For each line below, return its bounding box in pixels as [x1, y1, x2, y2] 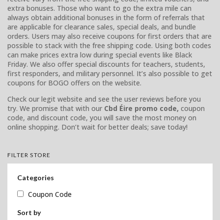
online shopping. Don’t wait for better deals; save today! [7, 122, 188, 132]
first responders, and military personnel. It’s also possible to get [7, 68, 212, 78]
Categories [17, 173, 54, 182]
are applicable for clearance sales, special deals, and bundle [7, 22, 196, 31]
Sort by [17, 208, 41, 217]
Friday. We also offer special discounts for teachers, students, [7, 59, 205, 69]
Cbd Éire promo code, [104, 103, 179, 113]
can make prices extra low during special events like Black [7, 50, 192, 59]
